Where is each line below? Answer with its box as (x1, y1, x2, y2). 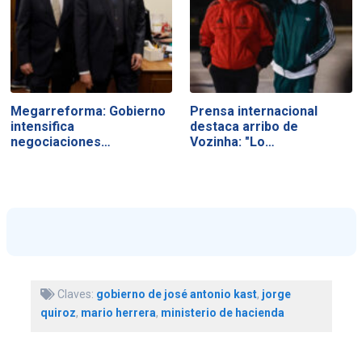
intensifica (10, 118, 74, 134)
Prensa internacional (190, 103, 318, 119)
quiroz (40, 306, 76, 319)
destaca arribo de (190, 118, 299, 134)
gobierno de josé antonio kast (95, 288, 257, 301)
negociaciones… (10, 133, 111, 149)
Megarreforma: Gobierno (10, 103, 166, 119)
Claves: (54, 288, 96, 301)
